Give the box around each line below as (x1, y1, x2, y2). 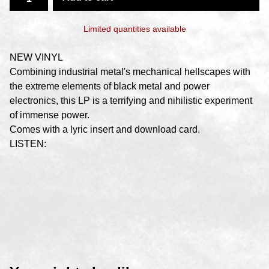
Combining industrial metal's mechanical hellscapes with (10, 67, 250, 77)
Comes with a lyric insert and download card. (10, 124, 200, 134)
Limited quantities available (83, 24, 186, 34)
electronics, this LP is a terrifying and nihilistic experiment (10, 95, 252, 106)
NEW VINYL (10, 52, 63, 62)
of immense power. (10, 110, 89, 120)
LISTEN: (10, 139, 46, 149)
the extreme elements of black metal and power (10, 81, 210, 91)
